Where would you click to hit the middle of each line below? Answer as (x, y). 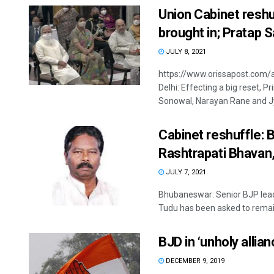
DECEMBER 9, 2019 (194, 261)
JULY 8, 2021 (185, 52)
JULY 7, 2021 (185, 172)
